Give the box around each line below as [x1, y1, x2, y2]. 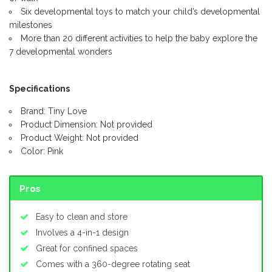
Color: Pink [21, 146, 63, 156]
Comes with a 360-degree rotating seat [36, 259, 190, 270]
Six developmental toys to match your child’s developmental [21, 6, 260, 16]
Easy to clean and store [36, 212, 127, 222]
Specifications [9, 83, 70, 93]
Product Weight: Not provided [21, 132, 138, 143]
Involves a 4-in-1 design [36, 228, 129, 238]
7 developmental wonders [9, 46, 112, 56]
